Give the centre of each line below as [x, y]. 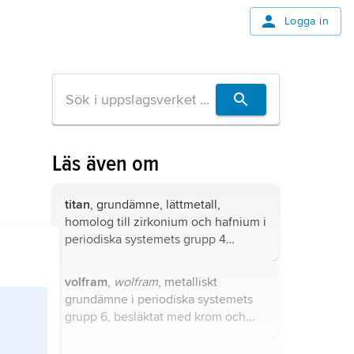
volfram [86, 282]
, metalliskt [188, 282]
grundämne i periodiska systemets [159, 299]
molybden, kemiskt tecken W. [146, 334]
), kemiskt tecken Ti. [194, 257]
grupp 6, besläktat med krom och [155, 317]
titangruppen [104, 257]
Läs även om [106, 164]
